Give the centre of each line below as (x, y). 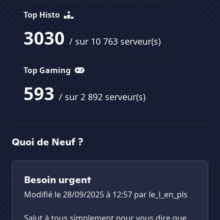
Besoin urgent (58, 180)
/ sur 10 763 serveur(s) (115, 41)
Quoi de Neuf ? (47, 142)
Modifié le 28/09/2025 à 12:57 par (86, 195)
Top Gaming (48, 70)
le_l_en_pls (168, 195)
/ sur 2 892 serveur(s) (102, 97)
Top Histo (43, 15)
